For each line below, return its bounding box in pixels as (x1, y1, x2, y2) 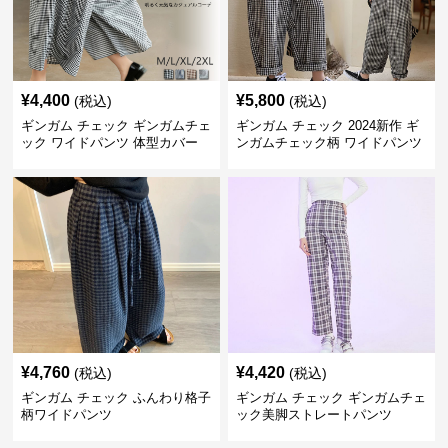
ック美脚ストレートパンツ (235, 407, 392, 422)
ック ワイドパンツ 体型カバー (21, 135, 199, 150)
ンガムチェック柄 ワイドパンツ (235, 135, 422, 150)
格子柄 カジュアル (21, 152, 130, 167)
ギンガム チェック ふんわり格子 (21, 390, 212, 405)
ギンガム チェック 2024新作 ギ (235, 118, 419, 133)
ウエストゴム (235, 152, 314, 167)
